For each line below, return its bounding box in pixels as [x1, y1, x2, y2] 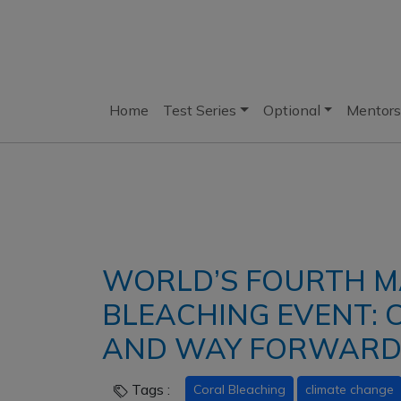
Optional [262, 101, 320, 119]
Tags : [132, 380, 170, 398]
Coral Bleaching [193, 380, 286, 397]
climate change [305, 380, 394, 397]
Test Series [163, 101, 236, 119]
